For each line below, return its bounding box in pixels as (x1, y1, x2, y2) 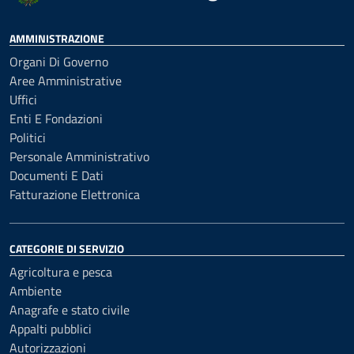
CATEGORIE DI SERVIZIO (9, 240, 124, 257)
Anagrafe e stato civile (9, 300, 130, 319)
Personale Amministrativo (9, 147, 149, 166)
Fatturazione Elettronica (9, 185, 140, 204)
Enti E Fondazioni (9, 109, 103, 128)
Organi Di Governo (9, 52, 108, 71)
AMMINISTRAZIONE (9, 30, 104, 47)
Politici (9, 128, 46, 147)
